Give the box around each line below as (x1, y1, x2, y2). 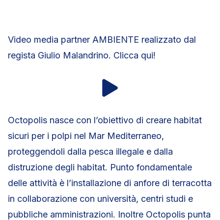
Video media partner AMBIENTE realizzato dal (8, 34, 196, 45)
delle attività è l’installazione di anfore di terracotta (8, 178, 212, 188)
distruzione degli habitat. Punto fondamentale (8, 162, 192, 172)
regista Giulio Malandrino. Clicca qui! (8, 50, 156, 60)
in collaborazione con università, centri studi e (8, 193, 193, 204)
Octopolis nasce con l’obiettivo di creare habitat (8, 115, 202, 125)
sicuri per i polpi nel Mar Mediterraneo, (8, 131, 164, 141)
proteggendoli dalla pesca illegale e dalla (8, 146, 173, 157)
